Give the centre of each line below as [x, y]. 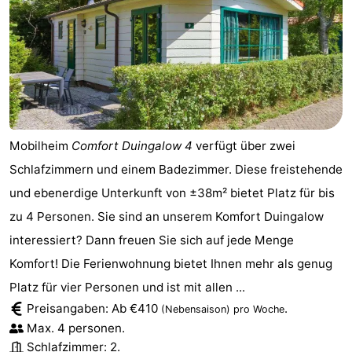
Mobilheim [40, 145]
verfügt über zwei [244, 145]
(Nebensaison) [196, 309]
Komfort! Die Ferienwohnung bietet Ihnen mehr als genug [171, 263]
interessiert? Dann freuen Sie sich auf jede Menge [152, 240]
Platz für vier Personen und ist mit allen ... [127, 287]
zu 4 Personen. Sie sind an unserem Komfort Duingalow [167, 216]
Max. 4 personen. [76, 328]
